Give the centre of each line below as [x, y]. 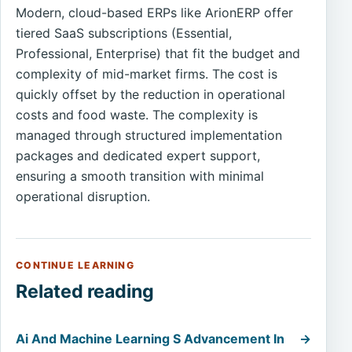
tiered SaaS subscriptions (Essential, [124, 33]
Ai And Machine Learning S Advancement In [150, 339]
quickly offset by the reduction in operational [151, 95]
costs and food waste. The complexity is [137, 115]
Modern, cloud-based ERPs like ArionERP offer [155, 13]
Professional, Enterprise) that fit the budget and [158, 54]
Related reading [85, 291]
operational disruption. [83, 197]
